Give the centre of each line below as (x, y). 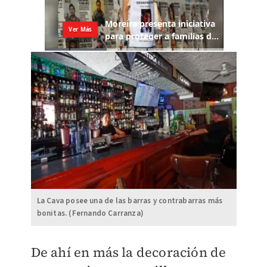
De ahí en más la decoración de (128, 252)
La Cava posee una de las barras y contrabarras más (130, 201)
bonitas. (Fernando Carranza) (90, 214)
